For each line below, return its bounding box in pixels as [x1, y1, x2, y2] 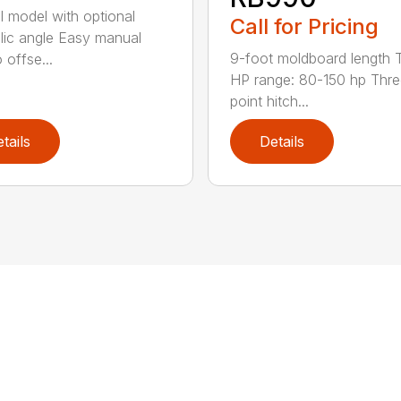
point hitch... [229, 91, 309, 110]
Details [259, 132, 304, 150]
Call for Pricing [229, 13, 379, 39]
